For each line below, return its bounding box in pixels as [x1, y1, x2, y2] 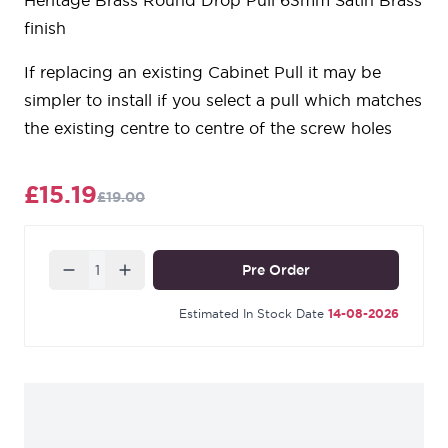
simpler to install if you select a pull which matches [24, 91, 422, 110]
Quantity [48, 252, 116, 271]
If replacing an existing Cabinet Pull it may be [24, 63, 381, 82]
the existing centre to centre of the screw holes [24, 119, 392, 138]
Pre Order [242, 262, 310, 279]
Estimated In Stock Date [179, 307, 324, 321]
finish [24, 19, 66, 38]
